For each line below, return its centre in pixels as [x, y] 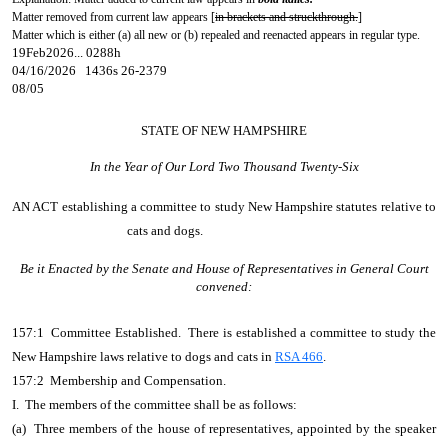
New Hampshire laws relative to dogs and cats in [143, 356]
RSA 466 [299, 356]
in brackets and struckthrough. [286, 17]
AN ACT [35, 206]
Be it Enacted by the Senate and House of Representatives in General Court [224, 268]
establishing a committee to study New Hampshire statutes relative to [247, 206]
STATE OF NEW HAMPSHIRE [224, 130]
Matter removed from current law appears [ [113, 17]
